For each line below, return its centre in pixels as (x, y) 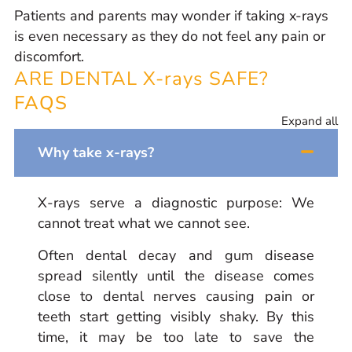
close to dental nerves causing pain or (176, 296)
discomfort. (49, 57)
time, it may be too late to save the (176, 337)
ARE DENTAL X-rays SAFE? (141, 79)
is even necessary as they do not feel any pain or (170, 37)
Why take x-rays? (96, 153)
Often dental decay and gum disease (176, 255)
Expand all (310, 121)
